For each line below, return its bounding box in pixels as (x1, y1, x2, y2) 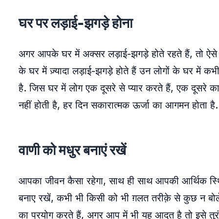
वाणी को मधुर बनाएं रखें (19, 142, 126, 158)
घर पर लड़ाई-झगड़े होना (19, 15, 132, 31)
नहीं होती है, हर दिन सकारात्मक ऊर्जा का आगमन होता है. (19, 99, 218, 111)
